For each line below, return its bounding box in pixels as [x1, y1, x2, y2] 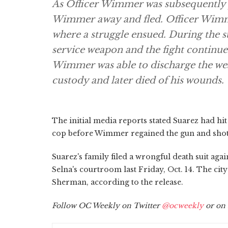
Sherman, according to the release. [52, 177, 183, 187]
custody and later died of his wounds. [52, 74, 224, 86]
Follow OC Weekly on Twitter [52, 201, 162, 210]
